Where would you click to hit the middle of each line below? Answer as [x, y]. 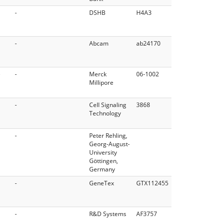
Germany [102, 169]
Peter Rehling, [108, 135]
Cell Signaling [108, 105]
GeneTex [102, 183]
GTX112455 [152, 183]
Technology [105, 113]
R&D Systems [108, 214]
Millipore [101, 82]
